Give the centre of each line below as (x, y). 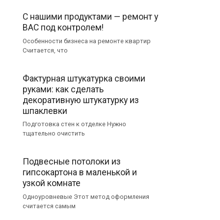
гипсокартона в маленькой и (80, 172)
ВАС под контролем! (63, 27)
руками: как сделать (63, 89)
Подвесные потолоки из (72, 161)
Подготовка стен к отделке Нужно (74, 124)
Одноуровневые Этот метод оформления (86, 196)
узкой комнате (52, 183)
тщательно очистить (54, 134)
